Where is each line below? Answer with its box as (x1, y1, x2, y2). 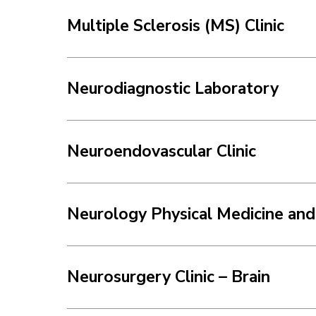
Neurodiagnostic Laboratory (67, 77, 279, 99)
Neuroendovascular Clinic (67, 140, 256, 162)
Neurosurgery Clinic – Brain (67, 265, 270, 288)
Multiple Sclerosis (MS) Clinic (67, 14, 284, 37)
